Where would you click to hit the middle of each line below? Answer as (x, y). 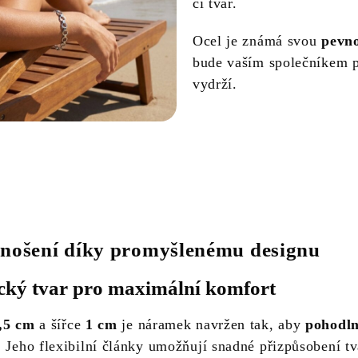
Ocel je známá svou (257, 40)
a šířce (60, 324)
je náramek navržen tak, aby (211, 324)
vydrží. (215, 84)
